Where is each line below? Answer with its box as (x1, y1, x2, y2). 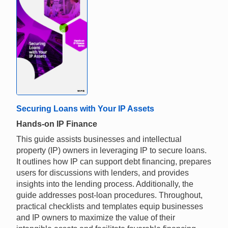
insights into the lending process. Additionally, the (16, 180, 193, 189)
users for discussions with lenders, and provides (16, 168, 189, 178)
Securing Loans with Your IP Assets (16, 104, 154, 113)
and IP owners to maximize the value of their (16, 213, 175, 222)
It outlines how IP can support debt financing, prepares (16, 157, 211, 166)
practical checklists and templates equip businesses (16, 202, 203, 211)
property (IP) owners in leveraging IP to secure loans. (16, 146, 207, 155)
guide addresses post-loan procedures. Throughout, (16, 191, 203, 200)
